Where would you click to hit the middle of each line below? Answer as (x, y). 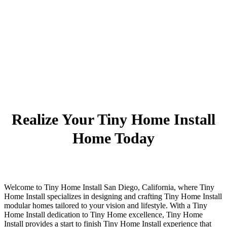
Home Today (113, 138)
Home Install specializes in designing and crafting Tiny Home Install (113, 197)
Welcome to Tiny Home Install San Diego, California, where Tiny (109, 187)
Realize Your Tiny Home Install (113, 119)
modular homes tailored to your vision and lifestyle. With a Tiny (106, 206)
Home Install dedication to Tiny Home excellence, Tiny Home (103, 215)
